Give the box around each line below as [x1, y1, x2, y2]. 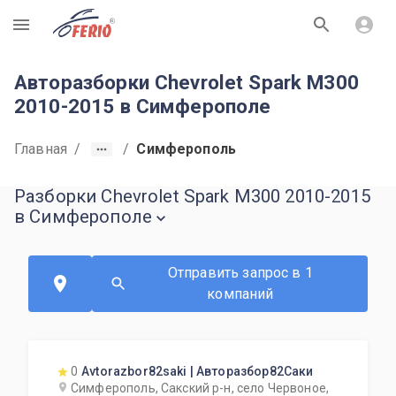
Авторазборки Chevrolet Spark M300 [14, 71, 359, 94]
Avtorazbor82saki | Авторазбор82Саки [81, 364, 314, 378]
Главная [14, 141, 68, 157]
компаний [207, 286, 274, 302]
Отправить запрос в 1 [167, 264, 313, 281]
